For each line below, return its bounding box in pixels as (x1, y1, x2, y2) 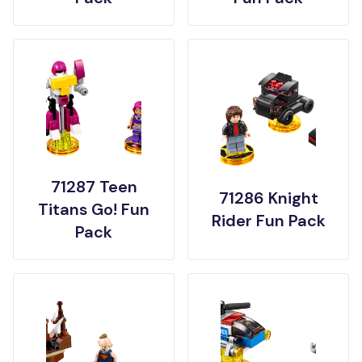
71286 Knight (218, 187, 318, 208)
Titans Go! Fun (38, 199, 149, 220)
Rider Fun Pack (211, 210, 326, 231)
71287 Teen (50, 176, 137, 197)
